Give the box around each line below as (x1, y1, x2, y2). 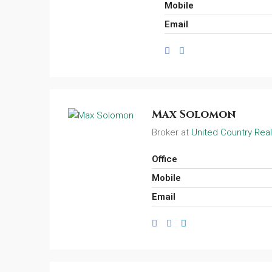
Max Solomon (152, 107, 236, 122)
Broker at (152, 127, 191, 138)
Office (152, 154, 177, 165)
